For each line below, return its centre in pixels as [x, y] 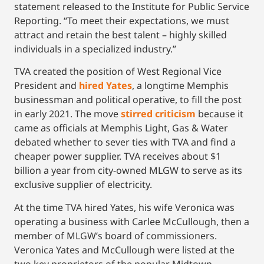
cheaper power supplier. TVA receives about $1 [118, 156]
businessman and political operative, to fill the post [128, 100]
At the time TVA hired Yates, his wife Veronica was [124, 207]
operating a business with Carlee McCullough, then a [132, 221]
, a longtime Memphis [180, 86]
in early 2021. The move [67, 114]
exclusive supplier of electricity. [83, 185]
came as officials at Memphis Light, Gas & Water [121, 128]
